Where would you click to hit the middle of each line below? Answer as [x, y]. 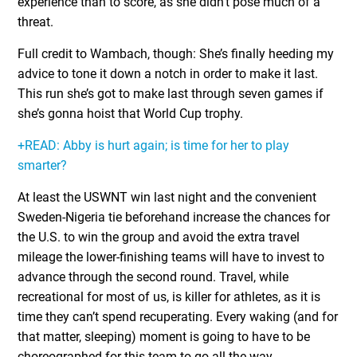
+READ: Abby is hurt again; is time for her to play [154, 145]
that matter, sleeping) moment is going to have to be [164, 337]
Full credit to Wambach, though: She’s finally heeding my [176, 54]
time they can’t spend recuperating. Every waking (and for [178, 317]
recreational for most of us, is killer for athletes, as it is [169, 297]
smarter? [43, 165]
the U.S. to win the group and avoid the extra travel [159, 237]
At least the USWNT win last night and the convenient [167, 197]
